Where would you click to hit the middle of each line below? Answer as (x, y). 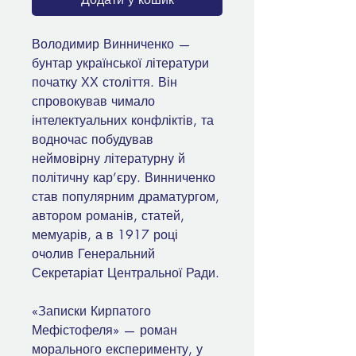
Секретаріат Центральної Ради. (126, 273)
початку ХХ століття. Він (104, 83)
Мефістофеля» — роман (104, 331)
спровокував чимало (93, 102)
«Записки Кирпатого (91, 311)
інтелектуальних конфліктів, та (123, 121)
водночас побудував (93, 140)
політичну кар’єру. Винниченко (124, 178)
